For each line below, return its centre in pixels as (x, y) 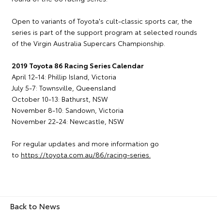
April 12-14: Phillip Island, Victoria (64, 76)
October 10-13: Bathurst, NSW (60, 99)
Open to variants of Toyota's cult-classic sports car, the (102, 21)
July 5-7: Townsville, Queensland (64, 87)
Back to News (35, 205)
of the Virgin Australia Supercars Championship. (88, 43)
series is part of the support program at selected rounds (104, 32)
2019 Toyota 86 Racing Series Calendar (78, 65)
